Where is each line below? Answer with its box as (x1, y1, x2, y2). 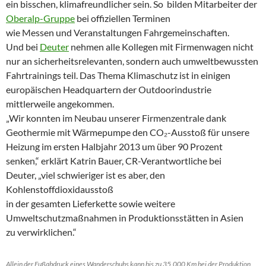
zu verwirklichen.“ (6, 226, 77, 237)
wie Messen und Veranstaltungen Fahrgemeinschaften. (6, 27, 229, 38)
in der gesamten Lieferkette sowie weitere (6, 198, 175, 209)
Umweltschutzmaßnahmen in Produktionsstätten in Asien (6, 212, 243, 223)
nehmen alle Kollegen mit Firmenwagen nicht (69, 41, 254, 52)
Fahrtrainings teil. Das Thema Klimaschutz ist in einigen (6, 69, 230, 81)
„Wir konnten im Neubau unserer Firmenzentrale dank (6, 112, 226, 123)
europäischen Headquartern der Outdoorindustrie (6, 84, 211, 95)
